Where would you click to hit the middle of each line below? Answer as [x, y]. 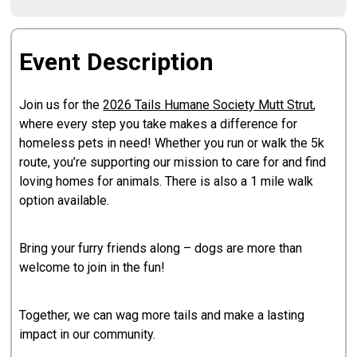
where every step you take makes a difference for [159, 124]
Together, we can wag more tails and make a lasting [162, 315]
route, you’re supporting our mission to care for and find [173, 162]
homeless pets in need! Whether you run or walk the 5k [172, 143]
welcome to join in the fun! [92, 267]
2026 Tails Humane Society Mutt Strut [208, 104]
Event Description [117, 61]
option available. [65, 200]
